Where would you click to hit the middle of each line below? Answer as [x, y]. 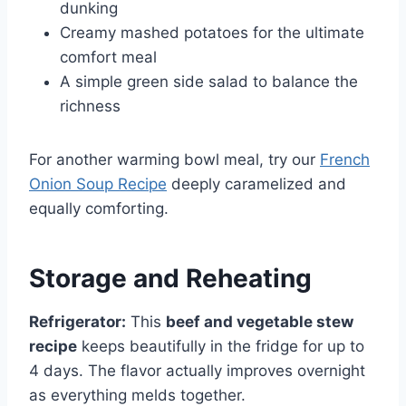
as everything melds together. [137, 395]
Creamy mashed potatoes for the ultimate [212, 32]
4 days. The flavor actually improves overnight [197, 370]
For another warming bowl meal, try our [174, 159]
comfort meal [108, 57]
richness [90, 106]
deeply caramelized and [256, 184]
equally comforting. [99, 208]
